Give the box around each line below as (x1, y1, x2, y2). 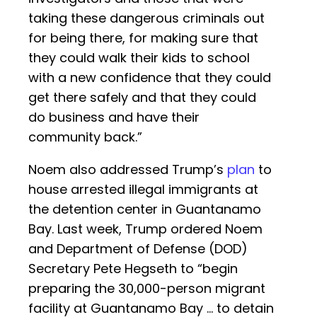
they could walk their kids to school (28, 49, 250, 67)
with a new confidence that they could (28, 69, 271, 87)
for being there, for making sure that (28, 29, 258, 47)
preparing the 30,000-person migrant (28, 279, 265, 298)
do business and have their (28, 108, 200, 127)
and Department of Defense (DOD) (28, 240, 248, 258)
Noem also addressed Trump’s (28, 161, 227, 179)
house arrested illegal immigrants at (28, 180, 258, 199)
